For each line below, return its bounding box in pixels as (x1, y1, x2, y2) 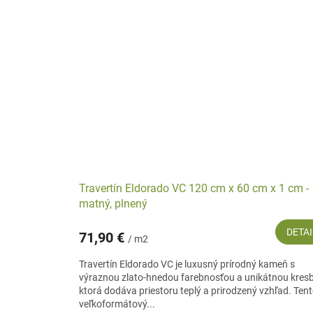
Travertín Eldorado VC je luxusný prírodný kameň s (79, 259, 295, 270)
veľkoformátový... (79, 298, 155, 310)
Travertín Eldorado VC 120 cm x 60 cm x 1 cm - (79, 182, 309, 196)
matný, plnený (79, 197, 147, 211)
